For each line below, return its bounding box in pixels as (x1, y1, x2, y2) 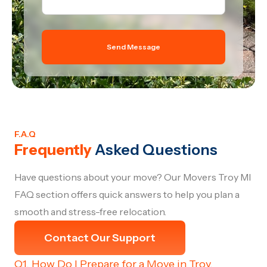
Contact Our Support (44, 231, 156, 245)
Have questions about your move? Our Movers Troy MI (14, 171, 251, 184)
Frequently (14, 141, 92, 159)
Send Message (107, 42, 160, 52)
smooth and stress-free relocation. (14, 206, 166, 218)
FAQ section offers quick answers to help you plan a (14, 188, 240, 201)
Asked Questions (92, 141, 218, 159)
